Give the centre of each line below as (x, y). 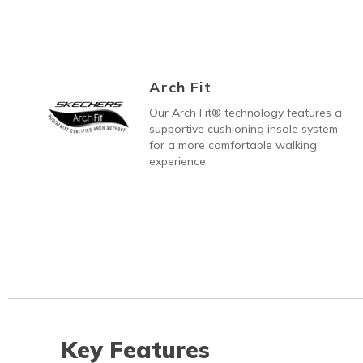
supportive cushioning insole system (243, 128)
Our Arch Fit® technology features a (246, 112)
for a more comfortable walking (233, 145)
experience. (179, 161)
